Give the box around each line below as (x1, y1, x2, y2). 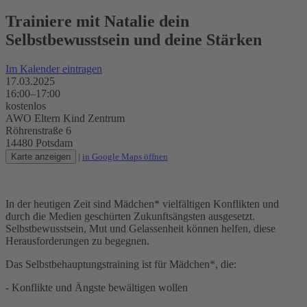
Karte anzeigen (11, 151, 71, 162)
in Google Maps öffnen (82, 151, 168, 162)
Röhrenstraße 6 (5, 124, 71, 136)
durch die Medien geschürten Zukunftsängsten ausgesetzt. (5, 210, 255, 222)
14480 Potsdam (5, 136, 73, 149)
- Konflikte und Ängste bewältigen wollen (5, 281, 188, 293)
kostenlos (5, 99, 46, 112)
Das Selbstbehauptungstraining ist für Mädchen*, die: (5, 258, 236, 270)
